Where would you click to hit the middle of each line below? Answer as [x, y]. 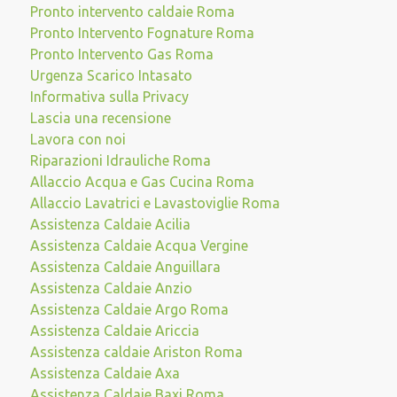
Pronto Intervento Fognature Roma [142, 33]
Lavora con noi [78, 139]
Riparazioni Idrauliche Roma [120, 160]
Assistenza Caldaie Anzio [111, 288]
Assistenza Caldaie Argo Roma [129, 309]
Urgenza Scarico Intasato [111, 75]
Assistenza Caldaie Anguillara [125, 267]
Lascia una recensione [100, 118]
